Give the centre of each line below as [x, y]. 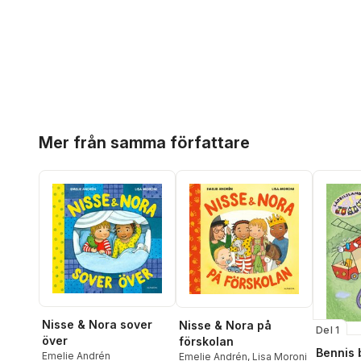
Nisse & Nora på [225, 325]
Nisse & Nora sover [97, 324]
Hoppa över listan [88, 131]
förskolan [206, 341]
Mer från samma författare [144, 143]
